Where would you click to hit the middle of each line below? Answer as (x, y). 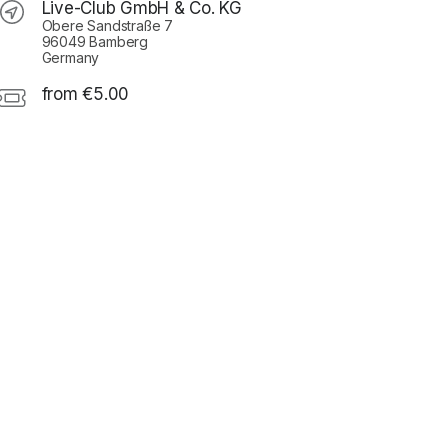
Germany (70, 57)
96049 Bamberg (94, 41)
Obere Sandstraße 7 (107, 25)
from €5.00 (85, 93)
